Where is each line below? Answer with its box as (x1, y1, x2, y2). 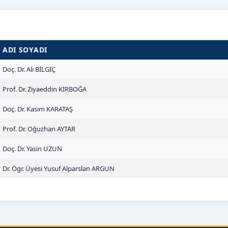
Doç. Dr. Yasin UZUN (3, 144, 62, 153)
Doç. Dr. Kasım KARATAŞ (3, 104, 73, 113)
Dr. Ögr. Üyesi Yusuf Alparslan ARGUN (3, 164, 115, 173)
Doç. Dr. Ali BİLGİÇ (3, 65, 55, 74)
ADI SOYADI (3, 45, 47, 54)
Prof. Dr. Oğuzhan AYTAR (3, 124, 75, 133)
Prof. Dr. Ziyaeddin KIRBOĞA (3, 84, 87, 94)
